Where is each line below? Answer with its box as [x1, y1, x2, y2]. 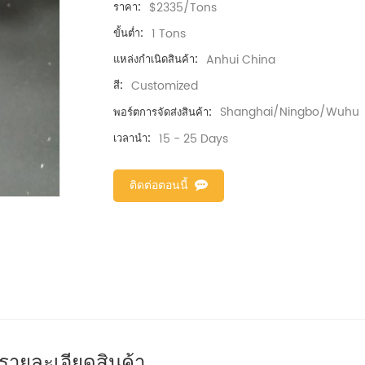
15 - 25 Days [159, 129, 228, 148]
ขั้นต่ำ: [113, 25, 143, 43]
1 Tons [152, 24, 186, 44]
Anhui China [206, 51, 275, 70]
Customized [131, 77, 198, 96]
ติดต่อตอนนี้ [130, 175, 188, 195]
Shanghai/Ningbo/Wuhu [220, 103, 359, 122]
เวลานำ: [113, 130, 151, 147]
